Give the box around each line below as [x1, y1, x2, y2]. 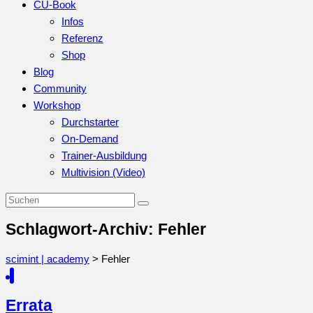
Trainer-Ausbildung [61, 150, 147, 161]
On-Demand [61, 133, 118, 145]
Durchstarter [61, 116, 119, 128]
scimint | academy [6, 253, 89, 265]
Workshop [34, 99, 80, 111]
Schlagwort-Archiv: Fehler [6, 220, 206, 238]
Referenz [61, 32, 103, 44]
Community [34, 82, 87, 94]
